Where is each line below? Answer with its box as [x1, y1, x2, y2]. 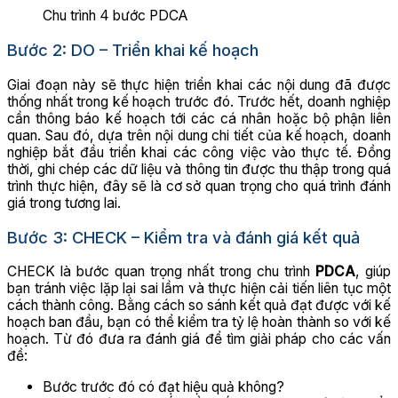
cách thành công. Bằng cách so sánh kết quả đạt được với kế [7, 297, 391, 314]
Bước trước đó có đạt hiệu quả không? [43, 378, 284, 395]
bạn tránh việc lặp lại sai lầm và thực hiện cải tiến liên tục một [7, 280, 391, 298]
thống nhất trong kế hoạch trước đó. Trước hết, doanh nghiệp [7, 92, 391, 110]
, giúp [355, 263, 391, 281]
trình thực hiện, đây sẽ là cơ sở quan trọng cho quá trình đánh [7, 177, 391, 195]
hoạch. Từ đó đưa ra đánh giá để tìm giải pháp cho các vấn [7, 330, 391, 348]
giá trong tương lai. [7, 194, 121, 211]
